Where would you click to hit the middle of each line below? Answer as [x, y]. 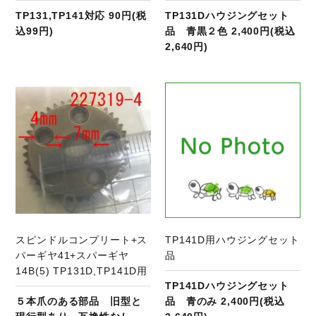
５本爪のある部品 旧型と [79, 301]
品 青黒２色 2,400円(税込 [230, 31]
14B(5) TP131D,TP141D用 [82, 271]
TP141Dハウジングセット [227, 285]
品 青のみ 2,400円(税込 [225, 301]
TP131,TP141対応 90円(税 [81, 16]
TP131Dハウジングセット [227, 16]
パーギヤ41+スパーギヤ [72, 255]
